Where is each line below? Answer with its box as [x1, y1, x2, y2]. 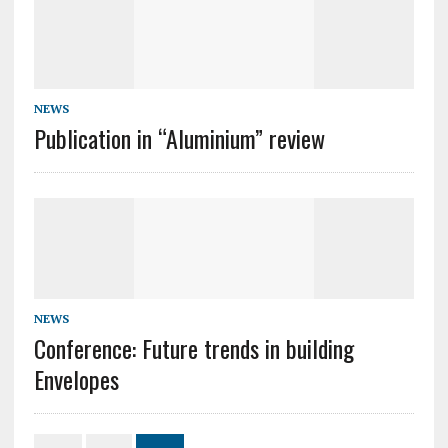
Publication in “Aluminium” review [33, 120, 325, 157]
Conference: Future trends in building [33, 330, 354, 367]
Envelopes [33, 361, 119, 398]
